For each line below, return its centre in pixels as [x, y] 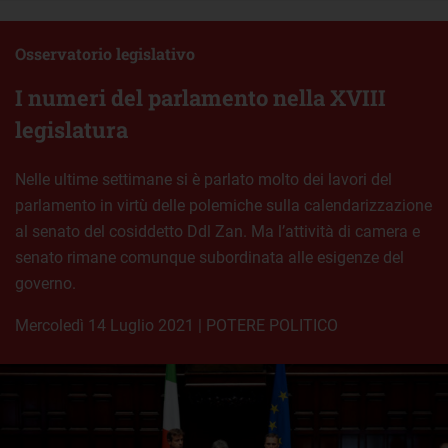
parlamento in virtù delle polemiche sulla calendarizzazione [223, 206]
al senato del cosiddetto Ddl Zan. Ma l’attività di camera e [217, 232]
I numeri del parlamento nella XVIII [200, 98]
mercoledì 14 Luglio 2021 [111, 326]
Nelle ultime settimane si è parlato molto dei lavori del [203, 180]
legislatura [71, 130]
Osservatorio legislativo [105, 54]
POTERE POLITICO [272, 326]
